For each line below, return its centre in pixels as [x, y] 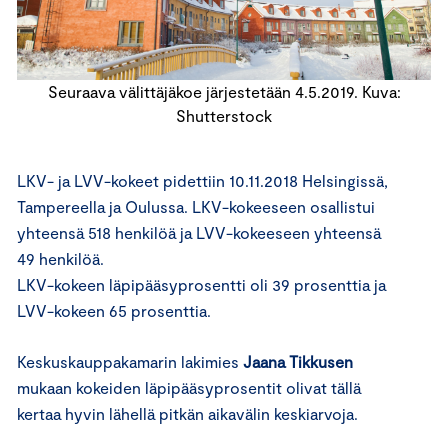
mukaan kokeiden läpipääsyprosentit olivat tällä [189, 388]
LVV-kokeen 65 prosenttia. [114, 311]
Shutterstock [224, 116]
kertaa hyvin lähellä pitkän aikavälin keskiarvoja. [187, 414]
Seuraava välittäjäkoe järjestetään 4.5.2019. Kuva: [224, 92]
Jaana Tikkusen [296, 362]
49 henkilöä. [60, 259]
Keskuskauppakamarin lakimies [128, 362]
